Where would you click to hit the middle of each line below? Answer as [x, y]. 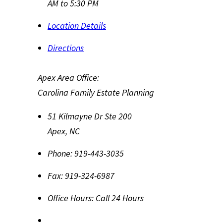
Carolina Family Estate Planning [96, 92]
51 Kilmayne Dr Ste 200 [90, 116]
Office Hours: [71, 198]
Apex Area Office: [68, 78]
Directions [66, 48]
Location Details [77, 26]
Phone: [60, 153]
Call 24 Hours [120, 198]
